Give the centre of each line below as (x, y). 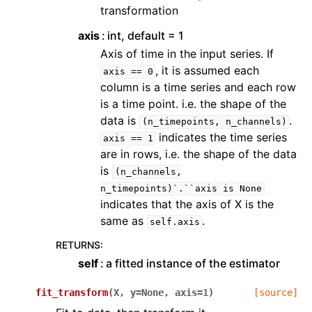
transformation (139, 11)
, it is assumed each (208, 71)
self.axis (174, 222)
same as (124, 221)
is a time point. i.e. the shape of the (193, 104)
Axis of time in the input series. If (187, 54)
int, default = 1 (146, 36)
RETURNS (78, 245)
